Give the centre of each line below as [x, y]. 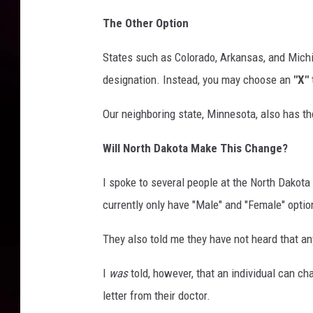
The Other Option [146, 23]
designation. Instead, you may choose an [198, 80]
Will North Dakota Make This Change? [195, 148]
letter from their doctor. [156, 296]
